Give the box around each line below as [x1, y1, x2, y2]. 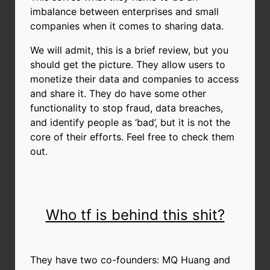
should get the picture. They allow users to [30, 58, 225, 71]
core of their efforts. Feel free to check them [30, 130, 234, 143]
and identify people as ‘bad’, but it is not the [30, 116, 230, 128]
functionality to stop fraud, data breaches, [30, 101, 223, 114]
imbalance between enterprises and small [30, 5, 219, 17]
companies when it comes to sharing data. [30, 19, 224, 32]
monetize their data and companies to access [30, 72, 239, 85]
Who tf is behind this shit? [45, 206, 225, 224]
